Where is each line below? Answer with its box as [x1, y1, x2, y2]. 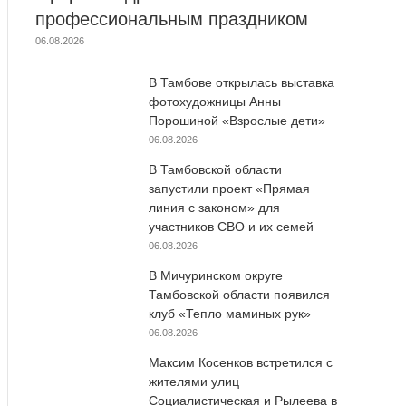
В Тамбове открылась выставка [148, 74, 334, 90]
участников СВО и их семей [148, 218, 314, 234]
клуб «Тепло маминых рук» [148, 305, 311, 321]
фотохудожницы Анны [148, 93, 281, 109]
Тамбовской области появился [148, 286, 330, 302]
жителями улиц [148, 373, 239, 389]
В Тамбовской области [148, 161, 282, 177]
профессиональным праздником [34, 8, 308, 29]
